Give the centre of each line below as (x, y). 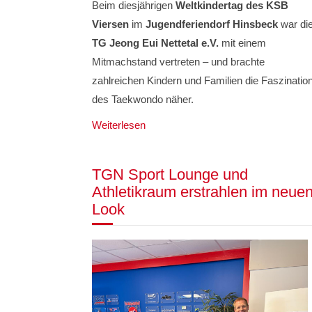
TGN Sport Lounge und (170, 174)
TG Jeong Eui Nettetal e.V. (155, 42)
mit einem (242, 42)
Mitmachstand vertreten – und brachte (178, 61)
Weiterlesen (119, 125)
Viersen (110, 24)
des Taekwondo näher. (143, 99)
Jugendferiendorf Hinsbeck (212, 24)
